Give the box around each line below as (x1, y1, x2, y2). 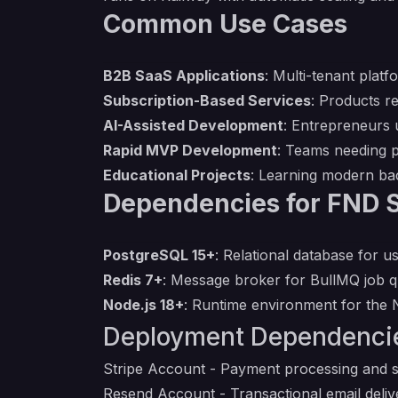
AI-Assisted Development (103, 116, 283, 134)
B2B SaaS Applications (103, 67, 265, 84)
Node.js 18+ (103, 296, 184, 314)
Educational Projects (103, 166, 251, 184)
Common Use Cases (103, 9, 347, 39)
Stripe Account (103, 360, 205, 378)
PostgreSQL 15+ (103, 246, 215, 264)
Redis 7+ (103, 271, 163, 289)
